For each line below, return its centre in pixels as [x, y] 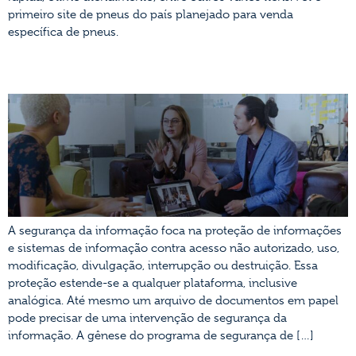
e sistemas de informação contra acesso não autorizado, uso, [174, 248]
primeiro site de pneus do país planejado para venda [151, 15]
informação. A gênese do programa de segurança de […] [161, 336]
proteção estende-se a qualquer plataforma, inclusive [153, 283]
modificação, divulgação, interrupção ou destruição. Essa [163, 266]
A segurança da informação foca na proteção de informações [175, 231]
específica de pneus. [63, 32]
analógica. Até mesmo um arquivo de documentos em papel [173, 301]
